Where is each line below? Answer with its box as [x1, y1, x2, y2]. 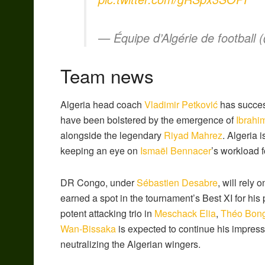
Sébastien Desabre [137, 176, 218, 190]
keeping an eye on [60, 144, 140, 158]
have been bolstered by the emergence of [60, 113, 236, 127]
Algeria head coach [60, 98, 144, 112]
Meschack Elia [154, 206, 216, 221]
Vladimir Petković [144, 98, 218, 112]
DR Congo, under [60, 176, 137, 190]
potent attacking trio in [60, 206, 154, 221]
